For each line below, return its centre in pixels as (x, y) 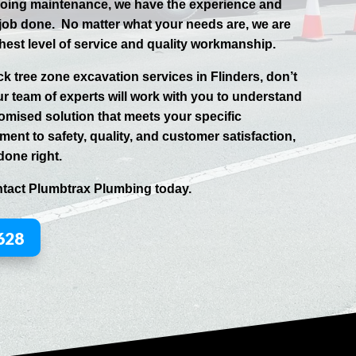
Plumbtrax (60, 188)
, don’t (279, 76)
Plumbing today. (141, 188)
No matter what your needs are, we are (176, 24)
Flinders (236, 76)
